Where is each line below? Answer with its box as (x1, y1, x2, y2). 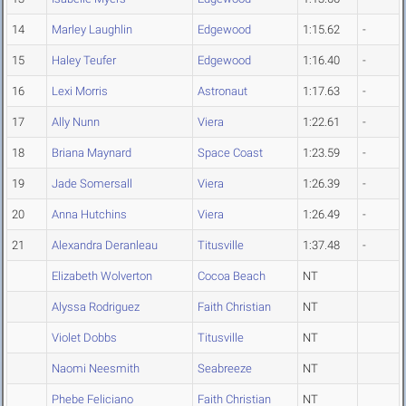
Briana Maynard (52, 146, 131, 160)
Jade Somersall (52, 177, 132, 191)
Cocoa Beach (198, 269, 266, 284)
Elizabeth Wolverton (52, 269, 152, 284)
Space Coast (198, 146, 263, 160)
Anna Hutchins (52, 208, 127, 222)
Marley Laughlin (52, 23, 132, 37)
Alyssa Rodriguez (52, 300, 140, 314)
